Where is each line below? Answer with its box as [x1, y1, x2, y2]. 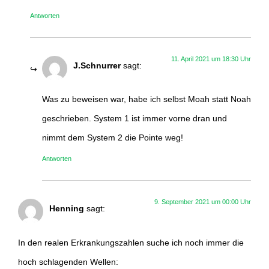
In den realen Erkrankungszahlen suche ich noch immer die [18, 237, 244, 247]
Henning [49, 204, 84, 214]
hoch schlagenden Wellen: [18, 256, 118, 267]
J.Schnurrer [73, 60, 121, 70]
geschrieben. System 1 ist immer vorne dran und [42, 113, 227, 124]
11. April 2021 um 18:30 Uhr [171, 55, 251, 62]
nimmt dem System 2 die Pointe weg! [42, 133, 183, 143]
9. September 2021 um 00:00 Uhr [154, 198, 251, 206]
